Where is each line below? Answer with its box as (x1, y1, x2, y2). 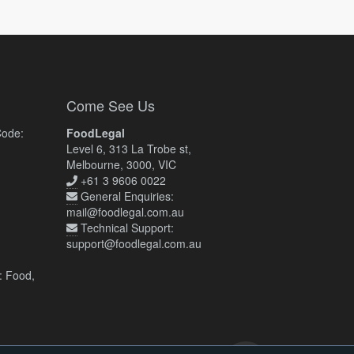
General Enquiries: (80, 188, 174, 204)
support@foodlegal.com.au (66, 235, 201, 251)
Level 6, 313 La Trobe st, (66, 141, 191, 156)
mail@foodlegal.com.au (66, 204, 184, 220)
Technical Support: (80, 220, 174, 235)
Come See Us (66, 95, 155, 115)
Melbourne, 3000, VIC (66, 156, 176, 172)
